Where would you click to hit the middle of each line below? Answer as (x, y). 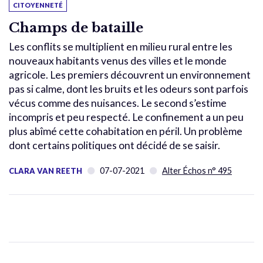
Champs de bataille (76, 27)
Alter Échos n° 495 (197, 170)
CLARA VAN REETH (45, 171)
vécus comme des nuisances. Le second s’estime (118, 103)
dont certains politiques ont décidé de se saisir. (114, 145)
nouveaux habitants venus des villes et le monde (118, 60)
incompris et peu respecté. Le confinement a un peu (126, 117)
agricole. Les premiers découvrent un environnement (130, 75)
